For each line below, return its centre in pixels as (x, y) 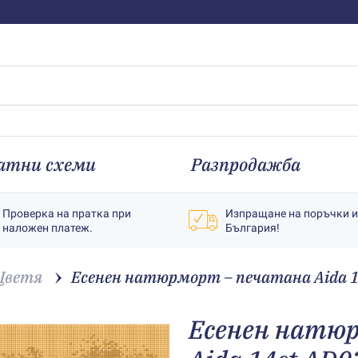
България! (253, 228)
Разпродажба (245, 164)
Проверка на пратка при (67, 213)
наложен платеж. (48, 228)
